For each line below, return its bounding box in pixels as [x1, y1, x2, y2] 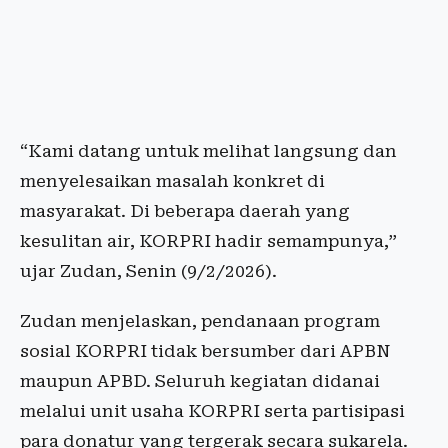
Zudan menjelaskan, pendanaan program [20, 311, 380, 332]
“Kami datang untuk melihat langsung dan [20, 141, 397, 162]
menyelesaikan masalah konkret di [20, 171, 325, 192]
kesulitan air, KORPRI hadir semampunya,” [20, 231, 397, 252]
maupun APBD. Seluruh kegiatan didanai [20, 371, 380, 392]
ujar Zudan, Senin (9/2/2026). [20, 261, 277, 282]
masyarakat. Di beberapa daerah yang [20, 201, 350, 222]
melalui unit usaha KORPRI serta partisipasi [20, 401, 405, 422]
